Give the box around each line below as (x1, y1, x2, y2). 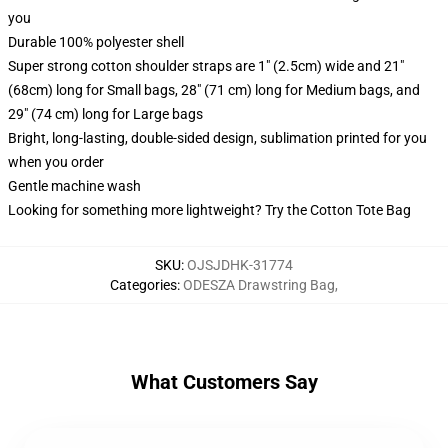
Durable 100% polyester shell (8, 34, 184, 50)
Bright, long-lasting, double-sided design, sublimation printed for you (8, 130, 427, 146)
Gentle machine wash (8, 178, 141, 194)
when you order (8, 154, 104, 170)
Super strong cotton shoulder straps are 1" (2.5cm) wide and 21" (8, 58, 404, 74)
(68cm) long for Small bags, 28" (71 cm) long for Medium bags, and (8, 82, 420, 98)
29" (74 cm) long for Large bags (8, 106, 203, 122)
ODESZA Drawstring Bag (183, 277, 335, 293)
